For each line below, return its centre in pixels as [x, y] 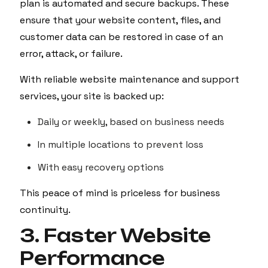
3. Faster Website [115, 235]
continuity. [45, 210]
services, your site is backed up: [92, 96]
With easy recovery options [101, 167]
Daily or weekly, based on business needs [131, 122]
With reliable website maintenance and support [130, 79]
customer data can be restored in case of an [121, 37]
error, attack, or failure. [71, 54]
